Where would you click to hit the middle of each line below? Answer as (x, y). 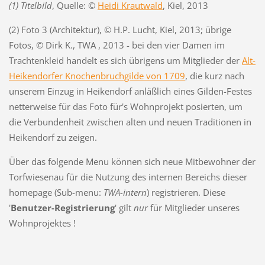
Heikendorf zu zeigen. (53, 137)
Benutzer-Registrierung (62, 207)
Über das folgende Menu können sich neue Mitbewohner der (132, 161)
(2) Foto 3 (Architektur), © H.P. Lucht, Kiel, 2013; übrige (120, 29)
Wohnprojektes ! (42, 223)
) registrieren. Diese (186, 192)
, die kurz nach (214, 75)
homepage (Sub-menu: (56, 192)
